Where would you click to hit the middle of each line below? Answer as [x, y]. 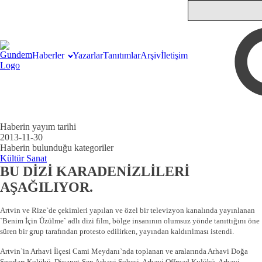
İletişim [174, 55]
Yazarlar [87, 55]
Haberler [48, 55]
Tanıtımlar [121, 55]
